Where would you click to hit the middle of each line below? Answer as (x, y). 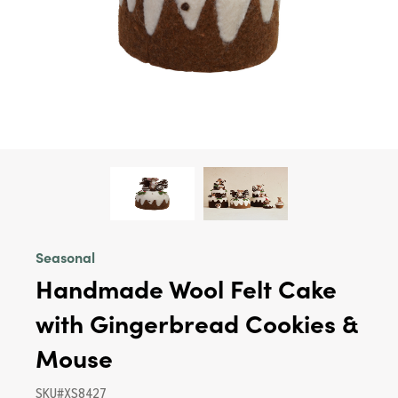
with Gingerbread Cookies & (197, 322)
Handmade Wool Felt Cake (186, 288)
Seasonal (65, 257)
